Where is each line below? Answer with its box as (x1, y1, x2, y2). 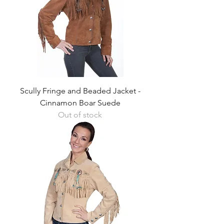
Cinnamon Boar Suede (39, 98, 120, 107)
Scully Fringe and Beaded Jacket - (19, 86, 140, 95)
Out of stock (58, 110, 102, 119)
